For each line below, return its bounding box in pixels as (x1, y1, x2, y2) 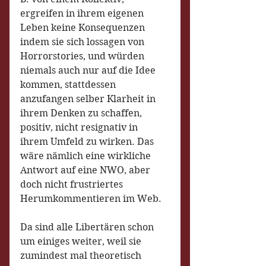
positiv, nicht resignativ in (20, 122, 140, 133)
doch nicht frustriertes (20, 179, 125, 190)
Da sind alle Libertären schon (20, 221, 156, 233)
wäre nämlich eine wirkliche (20, 150, 153, 161)
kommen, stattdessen (20, 79, 118, 90)
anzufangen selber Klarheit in (20, 93, 158, 104)
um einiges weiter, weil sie (20, 236, 144, 247)
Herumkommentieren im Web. (20, 193, 161, 204)
